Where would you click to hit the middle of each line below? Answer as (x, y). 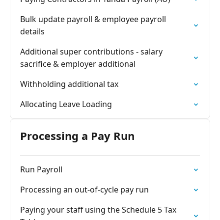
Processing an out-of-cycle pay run (84, 190)
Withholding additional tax (69, 84)
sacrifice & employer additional (78, 64)
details (32, 31)
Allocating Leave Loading (66, 104)
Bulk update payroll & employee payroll (93, 19)
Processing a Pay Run (77, 136)
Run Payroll (41, 169)
